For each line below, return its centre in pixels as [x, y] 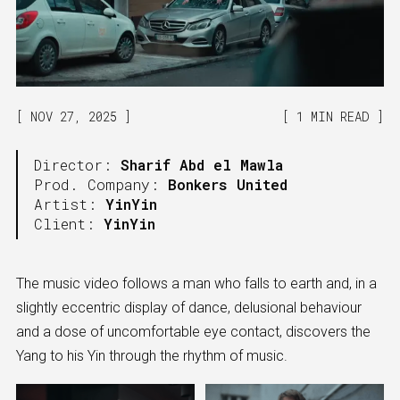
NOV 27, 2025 [74, 117]
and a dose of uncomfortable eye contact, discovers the [193, 332]
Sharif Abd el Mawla [202, 165]
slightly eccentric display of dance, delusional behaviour [189, 308]
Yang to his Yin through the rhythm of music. [154, 356]
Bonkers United [228, 185]
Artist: [70, 204]
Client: [69, 224]
